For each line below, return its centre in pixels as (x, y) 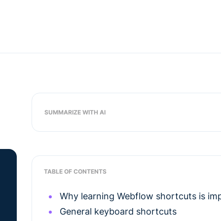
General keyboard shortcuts (118, 211)
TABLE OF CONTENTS (75, 171)
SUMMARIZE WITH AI (75, 112)
